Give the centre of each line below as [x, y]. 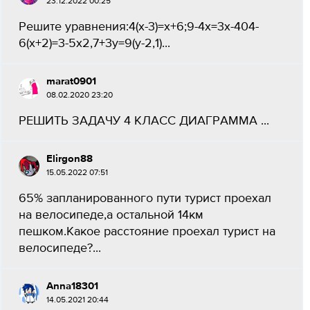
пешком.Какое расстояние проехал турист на [147, 232]
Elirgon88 [70, 159]
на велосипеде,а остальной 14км [111, 215]
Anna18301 [72, 286]
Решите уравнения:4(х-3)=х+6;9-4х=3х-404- [139, 27]
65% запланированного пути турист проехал [145, 199]
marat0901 [71, 81]
